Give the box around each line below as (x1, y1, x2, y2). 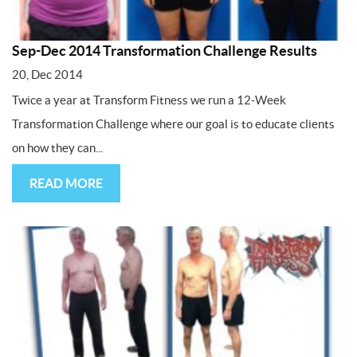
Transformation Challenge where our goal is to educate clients (12, 116, 335, 131)
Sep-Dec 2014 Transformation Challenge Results (12, 41, 317, 59)
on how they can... (12, 140, 103, 155)
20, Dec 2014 (12, 67, 83, 81)
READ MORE (29, 175, 103, 190)
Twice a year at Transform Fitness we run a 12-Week (12, 92, 286, 107)
